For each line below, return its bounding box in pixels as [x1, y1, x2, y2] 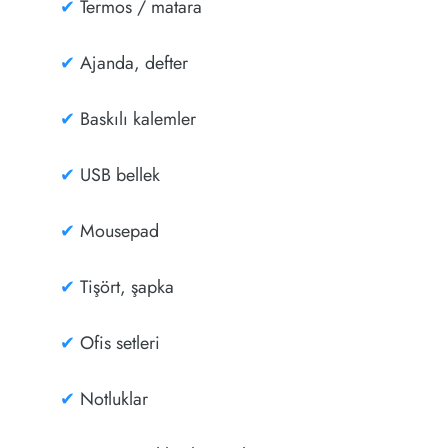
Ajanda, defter [74, 49, 188, 76]
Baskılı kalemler [74, 105, 196, 132]
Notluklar [74, 385, 148, 412]
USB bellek [74, 161, 160, 188]
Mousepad [74, 217, 159, 244]
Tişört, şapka [74, 273, 174, 300]
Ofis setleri [74, 329, 160, 356]
